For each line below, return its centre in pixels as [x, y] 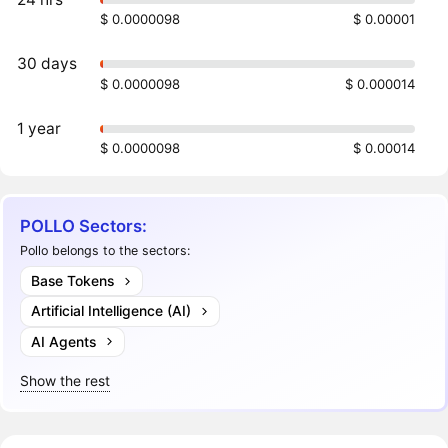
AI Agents [63, 341]
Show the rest [65, 380]
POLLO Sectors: [84, 226]
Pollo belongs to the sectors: [105, 250]
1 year [39, 129]
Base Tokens [72, 281]
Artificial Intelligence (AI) [110, 311]
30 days [47, 64]
